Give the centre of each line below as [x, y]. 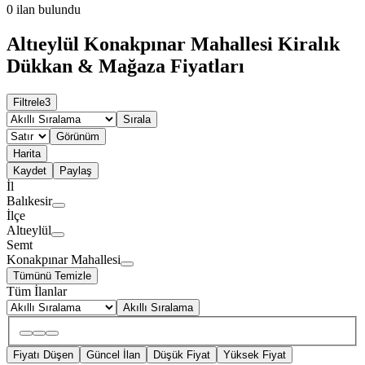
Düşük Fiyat [182, 355]
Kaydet [30, 170]
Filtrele [29, 102]
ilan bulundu [48, 10]
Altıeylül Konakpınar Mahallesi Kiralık [173, 44]
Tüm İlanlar [37, 291]
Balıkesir [29, 200]
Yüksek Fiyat [255, 355]
